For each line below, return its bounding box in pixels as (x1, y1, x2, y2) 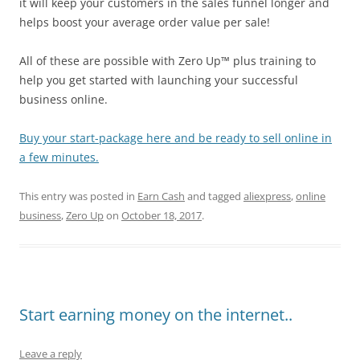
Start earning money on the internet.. (19, 304, 292, 325)
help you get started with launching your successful (19, 72, 298, 88)
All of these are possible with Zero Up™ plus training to (19, 53, 316, 68)
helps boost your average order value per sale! (19, 14, 270, 30)
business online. (19, 92, 108, 107)
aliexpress (243, 189, 291, 203)
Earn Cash (137, 189, 185, 203)
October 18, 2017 (121, 208, 202, 223)
